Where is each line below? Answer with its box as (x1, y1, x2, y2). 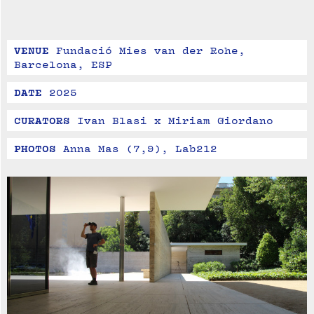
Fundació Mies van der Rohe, (56, 44, 245, 57)
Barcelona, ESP (14, 58, 112, 71)
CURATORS (14, 114, 70, 128)
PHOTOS (14, 142, 56, 156)
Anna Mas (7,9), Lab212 (63, 142, 217, 156)
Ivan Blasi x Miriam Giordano (77, 114, 273, 128)
